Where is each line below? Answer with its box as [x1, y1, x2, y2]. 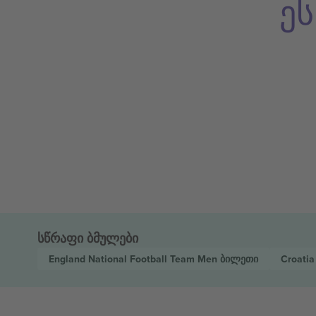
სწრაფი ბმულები [37, 229, 138, 248]
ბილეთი [219, 252, 258, 266]
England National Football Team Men [48, 252, 220, 266]
